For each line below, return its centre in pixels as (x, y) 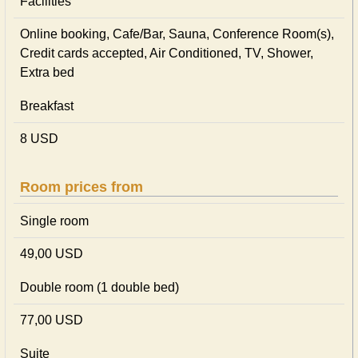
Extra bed (47, 72)
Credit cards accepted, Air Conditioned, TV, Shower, (167, 53)
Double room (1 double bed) (99, 287)
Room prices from (82, 187)
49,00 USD (52, 254)
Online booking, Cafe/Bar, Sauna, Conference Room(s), (177, 34)
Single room (54, 221)
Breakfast (47, 106)
